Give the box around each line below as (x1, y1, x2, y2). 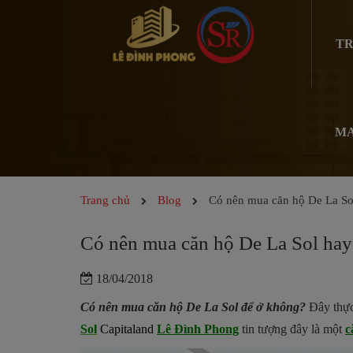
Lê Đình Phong (157, 322, 239, 336)
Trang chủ (80, 194, 130, 206)
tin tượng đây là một (239, 322, 345, 336)
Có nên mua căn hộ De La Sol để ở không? (80, 300, 306, 314)
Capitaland (97, 322, 154, 336)
